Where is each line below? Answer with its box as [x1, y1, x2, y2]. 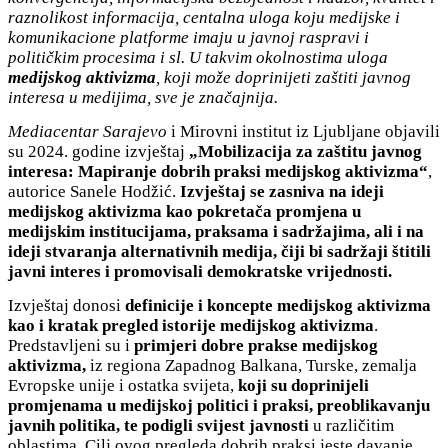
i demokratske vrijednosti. [198, 261, 392, 281]
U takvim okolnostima [189, 47, 343, 67]
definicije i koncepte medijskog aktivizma [125, 295, 431, 315]
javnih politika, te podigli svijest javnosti [8, 415, 309, 435]
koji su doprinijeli [238, 375, 369, 395]
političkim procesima [8, 47, 156, 67]
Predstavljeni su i [8, 335, 134, 355]
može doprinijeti [195, 67, 315, 87]
